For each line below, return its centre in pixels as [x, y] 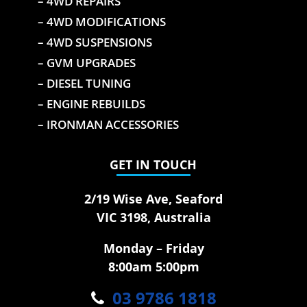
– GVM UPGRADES [86, 62]
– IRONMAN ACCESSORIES [108, 124]
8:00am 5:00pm [153, 266]
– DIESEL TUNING [84, 83]
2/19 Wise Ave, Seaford [154, 198]
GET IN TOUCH [153, 164]
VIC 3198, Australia [153, 217]
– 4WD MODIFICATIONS [101, 21]
